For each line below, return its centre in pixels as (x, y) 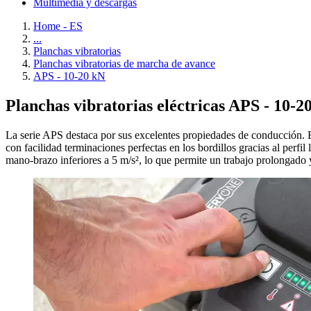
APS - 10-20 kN (69, 76)
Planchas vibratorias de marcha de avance (124, 64)
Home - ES (58, 26)
